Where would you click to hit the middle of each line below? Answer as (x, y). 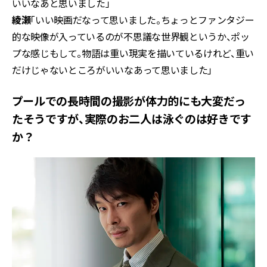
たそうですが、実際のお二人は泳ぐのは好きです (132, 118)
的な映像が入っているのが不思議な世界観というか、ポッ (131, 36)
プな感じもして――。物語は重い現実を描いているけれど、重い (133, 53)
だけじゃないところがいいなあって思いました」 (112, 69)
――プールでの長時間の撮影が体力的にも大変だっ (129, 100)
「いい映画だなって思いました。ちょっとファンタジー (142, 19)
